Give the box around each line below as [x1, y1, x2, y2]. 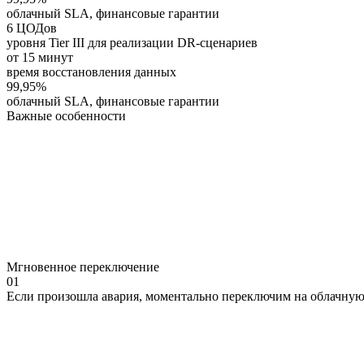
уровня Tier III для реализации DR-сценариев [6, 35, 258, 50]
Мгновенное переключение [6, 259, 159, 274]
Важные [6, 108, 52, 123]
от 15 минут [6, 50, 73, 64]
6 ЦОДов [6, 20, 57, 35]
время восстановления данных [6, 64, 176, 79]
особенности [52, 108, 126, 123]
